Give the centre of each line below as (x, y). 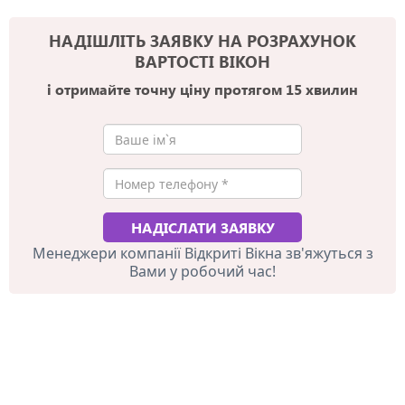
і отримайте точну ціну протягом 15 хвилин (202, 89)
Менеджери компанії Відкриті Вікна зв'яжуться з (202, 253)
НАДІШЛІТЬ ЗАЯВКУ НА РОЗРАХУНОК (202, 41)
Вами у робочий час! (202, 271)
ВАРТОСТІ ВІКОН (202, 61)
